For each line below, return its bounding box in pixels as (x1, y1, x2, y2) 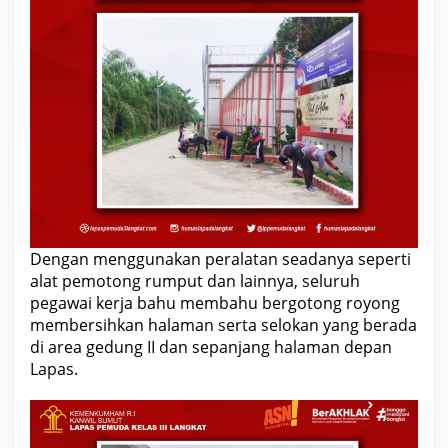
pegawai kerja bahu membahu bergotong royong (30, 291, 400, 314)
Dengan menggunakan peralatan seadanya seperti (30, 247, 411, 270)
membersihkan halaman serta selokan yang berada (30, 313, 417, 336)
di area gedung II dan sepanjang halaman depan (30, 335, 392, 358)
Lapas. (30, 357, 78, 380)
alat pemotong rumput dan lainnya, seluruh (30, 269, 360, 292)
